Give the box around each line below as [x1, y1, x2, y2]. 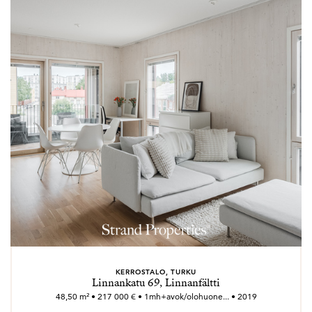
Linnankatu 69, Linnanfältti [92, 276, 220, 290]
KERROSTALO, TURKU [115, 267, 197, 276]
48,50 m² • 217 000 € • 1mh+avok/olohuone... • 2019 [55, 291, 257, 302]
